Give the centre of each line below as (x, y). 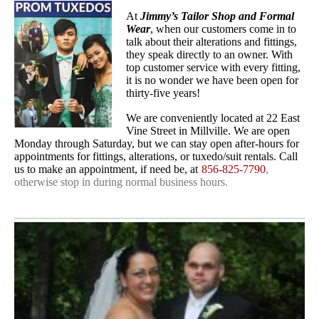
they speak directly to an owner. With (209, 55)
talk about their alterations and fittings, (211, 42)
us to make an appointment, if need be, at (106, 169)
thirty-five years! (163, 93)
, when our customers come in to (223, 29)
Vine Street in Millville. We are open (208, 131)
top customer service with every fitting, (213, 68)
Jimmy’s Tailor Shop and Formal (217, 16)
